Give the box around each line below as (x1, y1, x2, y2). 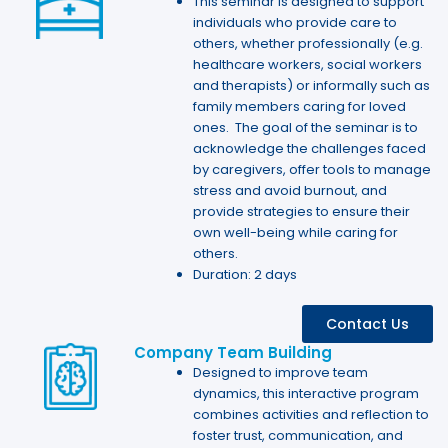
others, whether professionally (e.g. (193, 34, 424, 54)
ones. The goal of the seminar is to (193, 118, 419, 138)
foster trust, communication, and (193, 425, 404, 445)
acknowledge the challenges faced (193, 139, 427, 159)
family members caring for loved (193, 97, 407, 117)
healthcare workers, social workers (193, 55, 423, 75)
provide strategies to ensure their (193, 202, 411, 222)
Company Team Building (134, 341, 333, 363)
